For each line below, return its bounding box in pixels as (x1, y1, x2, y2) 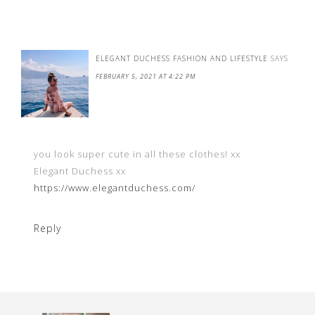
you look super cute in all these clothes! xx (34, 148, 240, 160)
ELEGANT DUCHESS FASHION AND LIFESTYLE (96, 53, 268, 63)
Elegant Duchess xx (34, 165, 126, 177)
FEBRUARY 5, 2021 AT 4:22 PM (96, 72, 196, 81)
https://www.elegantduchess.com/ (34, 181, 195, 194)
